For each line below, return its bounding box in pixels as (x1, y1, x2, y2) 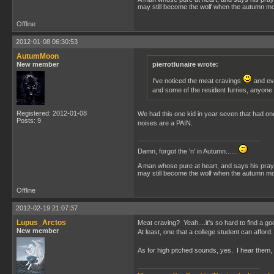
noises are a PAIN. (138, 119, 193, 127)
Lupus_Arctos (17, 218, 66, 227)
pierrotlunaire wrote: (152, 61, 218, 68)
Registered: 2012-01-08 (17, 109, 87, 117)
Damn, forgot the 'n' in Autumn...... (138, 147, 239, 155)
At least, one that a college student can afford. (138, 228, 273, 235)
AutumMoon (17, 52, 59, 61)
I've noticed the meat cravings (152, 77, 243, 84)
